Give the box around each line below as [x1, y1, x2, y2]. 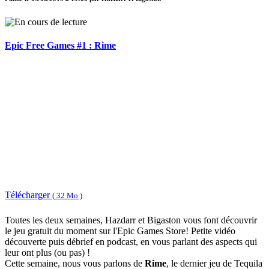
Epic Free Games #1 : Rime [5, 40, 116, 51]
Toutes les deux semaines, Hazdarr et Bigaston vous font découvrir [5, 215, 257, 226]
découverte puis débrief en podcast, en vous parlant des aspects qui [5, 237, 257, 247]
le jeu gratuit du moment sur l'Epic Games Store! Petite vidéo [5, 226, 235, 237]
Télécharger [5, 189, 52, 200]
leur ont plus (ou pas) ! [5, 247, 90, 258]
